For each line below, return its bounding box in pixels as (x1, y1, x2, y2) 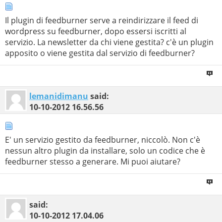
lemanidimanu (29, 90, 88, 102)
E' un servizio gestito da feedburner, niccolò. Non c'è (5, 134, 200, 145)
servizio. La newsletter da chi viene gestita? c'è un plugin (5, 36, 214, 48)
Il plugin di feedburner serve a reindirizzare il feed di (5, 14, 198, 26)
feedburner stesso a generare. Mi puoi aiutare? (5, 156, 180, 167)
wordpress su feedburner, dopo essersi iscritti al (5, 25, 186, 37)
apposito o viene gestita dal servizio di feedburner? (5, 47, 195, 58)
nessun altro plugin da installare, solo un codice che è (5, 145, 205, 156)
